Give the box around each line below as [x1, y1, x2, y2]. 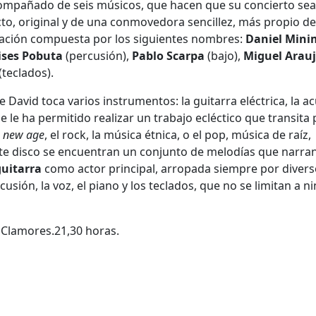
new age [3, 126, 44, 142]
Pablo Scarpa [132, 47, 205, 63]
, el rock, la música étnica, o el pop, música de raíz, [44, 126, 311, 142]
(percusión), [63, 47, 132, 63]
